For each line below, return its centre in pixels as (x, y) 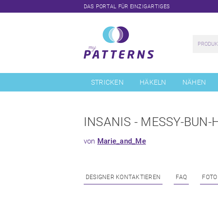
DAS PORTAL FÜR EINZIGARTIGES (127, 7)
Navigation (99, 75)
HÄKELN (153, 82)
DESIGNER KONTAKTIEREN (123, 177)
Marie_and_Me (121, 141)
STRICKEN (107, 82)
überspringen (101, 81)
